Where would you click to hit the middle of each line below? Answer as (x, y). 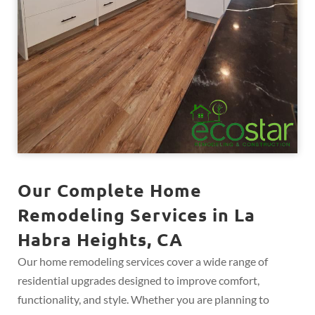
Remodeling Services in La (136, 214)
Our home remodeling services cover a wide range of (143, 261)
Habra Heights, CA (100, 239)
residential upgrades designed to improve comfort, (139, 280)
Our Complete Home (110, 190)
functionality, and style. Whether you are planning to (143, 299)
